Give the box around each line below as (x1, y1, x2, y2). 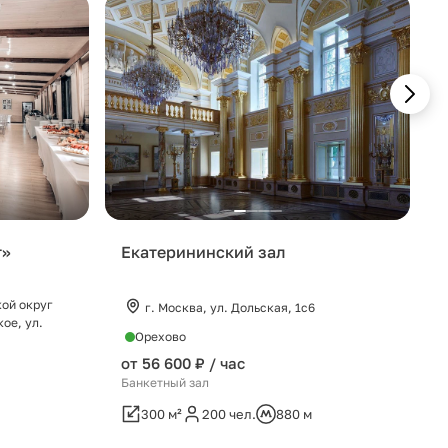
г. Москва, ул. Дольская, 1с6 (145, 300, 315, 316)
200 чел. (202, 406, 256, 423)
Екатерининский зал (121, 242, 285, 263)
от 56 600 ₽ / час (121, 354, 245, 373)
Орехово (135, 329, 186, 345)
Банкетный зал (121, 375, 209, 391)
